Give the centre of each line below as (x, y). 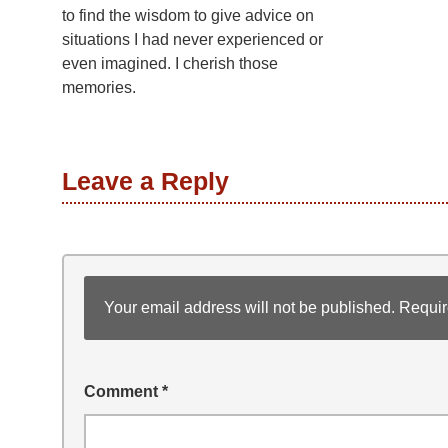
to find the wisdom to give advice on (188, 16)
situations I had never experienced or (192, 40)
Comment (123, 392)
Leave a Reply (145, 181)
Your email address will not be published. (249, 308)
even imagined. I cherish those (170, 64)
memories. (99, 88)
